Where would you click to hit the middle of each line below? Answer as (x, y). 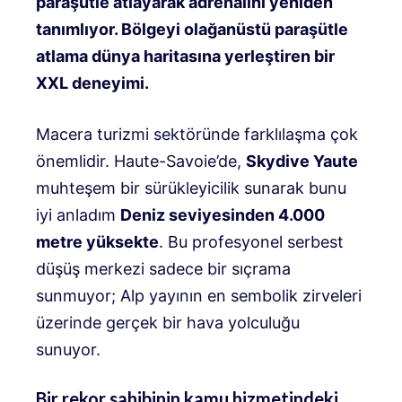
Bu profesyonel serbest (256, 242)
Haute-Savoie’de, (178, 162)
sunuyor (66, 350)
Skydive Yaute (302, 162)
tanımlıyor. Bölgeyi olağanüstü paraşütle (192, 30)
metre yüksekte (97, 242)
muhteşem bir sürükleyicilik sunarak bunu (191, 188)
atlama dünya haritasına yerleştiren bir (185, 57)
